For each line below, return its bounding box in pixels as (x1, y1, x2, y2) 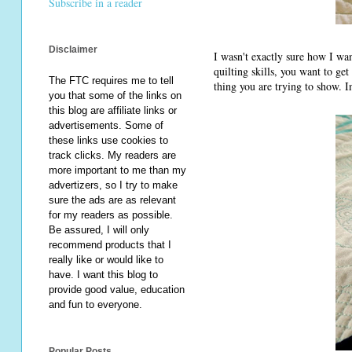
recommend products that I (49, 239, 171, 251)
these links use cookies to (49, 134, 168, 147)
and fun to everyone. (49, 299, 142, 311)
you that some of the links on (49, 90, 181, 102)
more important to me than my (49, 164, 186, 177)
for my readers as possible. (49, 209, 173, 222)
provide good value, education (49, 284, 185, 296)
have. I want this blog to (49, 269, 158, 281)
